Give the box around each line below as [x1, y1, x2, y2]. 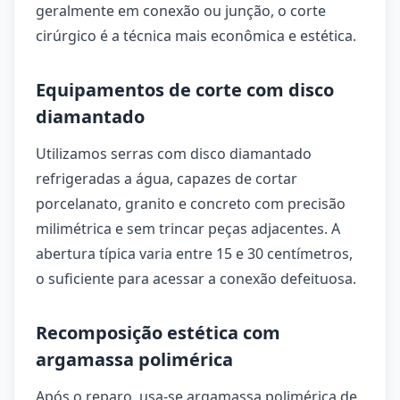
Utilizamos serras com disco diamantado [36, 144, 312, 163]
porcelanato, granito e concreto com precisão [36, 194, 346, 213]
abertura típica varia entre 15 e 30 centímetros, [36, 244, 353, 263]
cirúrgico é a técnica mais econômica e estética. [36, 26, 356, 46]
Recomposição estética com [36, 321, 280, 345]
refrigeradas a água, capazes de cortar [36, 169, 297, 188]
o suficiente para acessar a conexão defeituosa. [36, 269, 356, 288]
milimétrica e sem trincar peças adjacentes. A [36, 219, 340, 238]
